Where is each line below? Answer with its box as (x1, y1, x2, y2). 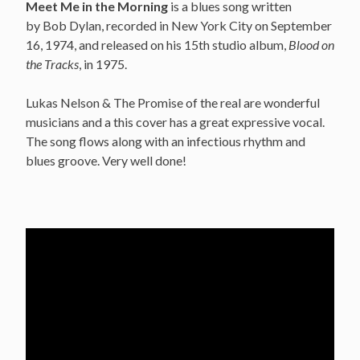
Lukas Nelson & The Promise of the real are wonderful (26, 94, 320, 110)
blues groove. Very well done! (26, 152, 186, 168)
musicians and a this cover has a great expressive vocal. (26, 113, 325, 129)
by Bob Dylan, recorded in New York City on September (26, 17, 332, 33)
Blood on (288, 36, 334, 52)
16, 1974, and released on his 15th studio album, (26, 36, 288, 52)
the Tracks (26, 55, 79, 72)
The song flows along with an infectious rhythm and (26, 133, 305, 149)
